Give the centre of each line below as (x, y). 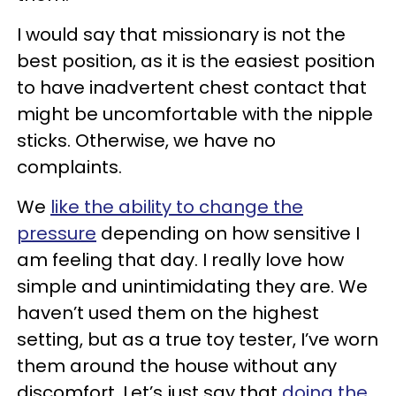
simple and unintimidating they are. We (192, 287)
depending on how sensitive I (228, 234)
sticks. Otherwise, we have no (146, 141)
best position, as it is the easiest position (196, 61)
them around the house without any (177, 366)
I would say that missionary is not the (181, 35)
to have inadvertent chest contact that (192, 88)
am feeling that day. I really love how (180, 260)
